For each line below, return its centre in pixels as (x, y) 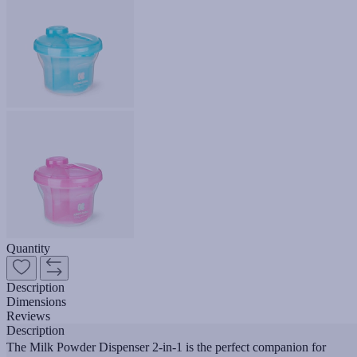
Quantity (28, 248)
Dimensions (36, 301)
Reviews (28, 316)
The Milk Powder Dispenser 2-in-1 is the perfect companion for (166, 347)
